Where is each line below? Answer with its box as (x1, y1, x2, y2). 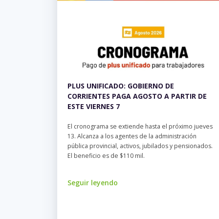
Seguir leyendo (67, 177, 118, 187)
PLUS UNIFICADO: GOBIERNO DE (67, 81, 174, 90)
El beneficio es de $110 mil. (67, 151, 145, 160)
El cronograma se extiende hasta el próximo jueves (67, 122, 213, 131)
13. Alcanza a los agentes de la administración (67, 131, 197, 140)
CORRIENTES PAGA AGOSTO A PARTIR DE (67, 91, 207, 101)
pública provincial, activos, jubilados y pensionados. (67, 141, 213, 150)
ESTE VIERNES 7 (67, 101, 120, 111)
